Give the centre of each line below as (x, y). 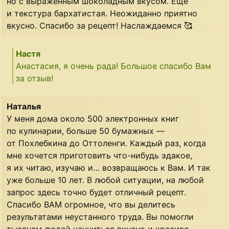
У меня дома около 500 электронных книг (93, 119)
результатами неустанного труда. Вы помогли (100, 217)
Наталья (24, 107)
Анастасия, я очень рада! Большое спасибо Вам (114, 66)
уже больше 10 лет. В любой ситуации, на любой (106, 180)
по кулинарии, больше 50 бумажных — (86, 131)
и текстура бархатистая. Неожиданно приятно (102, 14)
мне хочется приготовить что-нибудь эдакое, (100, 156)
